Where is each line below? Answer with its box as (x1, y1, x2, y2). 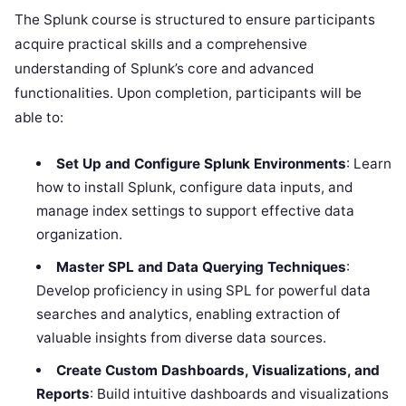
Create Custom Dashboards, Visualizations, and (55, 361, 380, 379)
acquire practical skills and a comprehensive (14, 34, 307, 53)
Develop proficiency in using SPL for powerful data (36, 281, 372, 299)
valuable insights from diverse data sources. (36, 328, 327, 346)
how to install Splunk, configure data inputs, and (36, 178, 353, 196)
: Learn (345, 154, 391, 172)
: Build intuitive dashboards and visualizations (90, 384, 390, 402)
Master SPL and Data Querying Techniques (55, 257, 346, 275)
